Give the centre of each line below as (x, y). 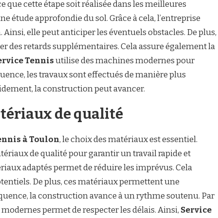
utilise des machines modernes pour (124, 61)
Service (196, 210)
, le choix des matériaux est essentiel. (128, 139)
